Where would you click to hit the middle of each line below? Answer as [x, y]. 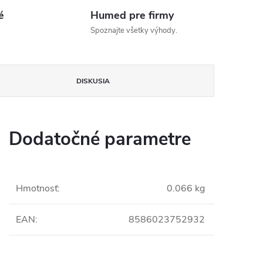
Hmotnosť [37, 188]
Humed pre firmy [132, 15]
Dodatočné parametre [100, 139]
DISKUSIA [93, 81]
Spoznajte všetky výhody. [134, 31]
